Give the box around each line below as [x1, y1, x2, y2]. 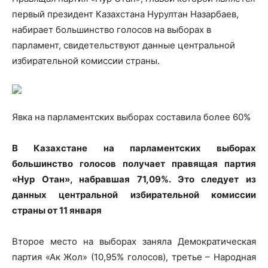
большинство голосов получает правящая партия [12, 157, 256, 169]
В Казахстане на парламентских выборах [12, 142, 256, 154]
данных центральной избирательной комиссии [12, 188, 256, 200]
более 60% [203, 111, 251, 123]
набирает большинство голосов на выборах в [12, 23, 211, 35]
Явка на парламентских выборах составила [12, 111, 203, 123]
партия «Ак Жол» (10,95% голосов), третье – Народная [12, 251, 256, 263]
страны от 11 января [12, 204, 102, 216]
